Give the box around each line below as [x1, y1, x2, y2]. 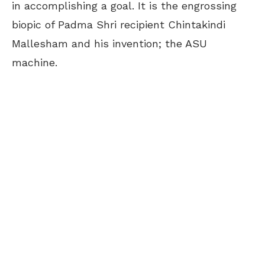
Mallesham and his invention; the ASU [12, 37, 207, 50]
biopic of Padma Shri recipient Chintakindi [12, 18, 225, 31]
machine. [12, 56, 57, 69]
